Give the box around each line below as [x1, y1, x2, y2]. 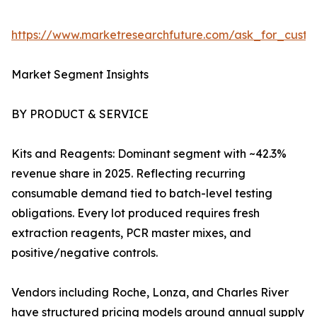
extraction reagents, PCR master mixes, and [11, 226, 251, 241]
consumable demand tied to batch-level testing [11, 186, 272, 201]
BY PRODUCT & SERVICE [11, 107, 149, 122]
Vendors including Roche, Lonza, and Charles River [11, 285, 289, 300]
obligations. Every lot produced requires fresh [11, 206, 260, 221]
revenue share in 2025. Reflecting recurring [11, 166, 246, 181]
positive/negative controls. [11, 246, 158, 260]
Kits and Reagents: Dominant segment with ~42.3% [11, 146, 287, 161]
